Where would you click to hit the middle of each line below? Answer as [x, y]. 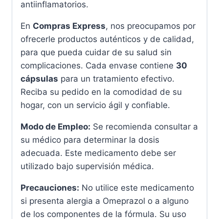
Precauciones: [50, 188]
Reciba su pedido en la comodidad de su [101, 92]
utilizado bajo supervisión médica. [87, 166]
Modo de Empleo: [55, 127]
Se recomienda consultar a [144, 127]
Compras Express [69, 26]
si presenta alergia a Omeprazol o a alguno [105, 201]
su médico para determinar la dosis [90, 140]
